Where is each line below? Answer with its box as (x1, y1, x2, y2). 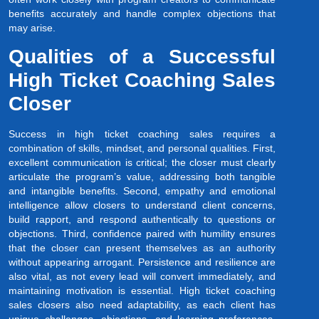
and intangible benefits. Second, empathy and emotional (9, 185, 276, 197)
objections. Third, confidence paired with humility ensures (9, 228, 276, 240)
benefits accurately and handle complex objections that (9, 7, 276, 19)
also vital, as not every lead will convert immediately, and (9, 271, 276, 283)
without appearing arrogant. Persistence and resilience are (9, 256, 276, 268)
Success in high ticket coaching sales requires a (9, 128, 276, 140)
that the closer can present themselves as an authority (9, 242, 276, 254)
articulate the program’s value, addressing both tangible (9, 171, 276, 183)
